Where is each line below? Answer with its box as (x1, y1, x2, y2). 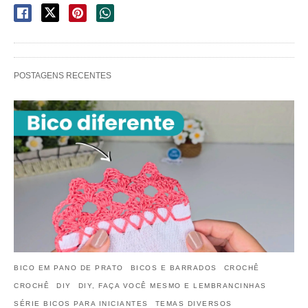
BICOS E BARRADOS (130, 264, 217, 272)
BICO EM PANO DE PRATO (14, 264, 124, 272)
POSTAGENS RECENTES (14, 70, 111, 80)
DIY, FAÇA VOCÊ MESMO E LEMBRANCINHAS (78, 282, 267, 290)
